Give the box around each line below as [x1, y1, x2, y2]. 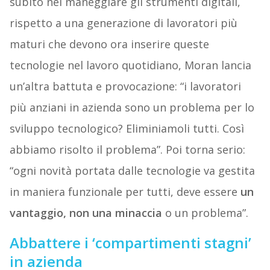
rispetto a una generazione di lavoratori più [9, 16, 237, 31]
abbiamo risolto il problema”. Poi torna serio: [9, 142, 245, 157]
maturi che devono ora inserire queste [9, 37, 209, 52]
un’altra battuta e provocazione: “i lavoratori [9, 79, 241, 94]
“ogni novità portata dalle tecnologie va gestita [9, 163, 255, 178]
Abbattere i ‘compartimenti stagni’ [9, 233, 251, 253]
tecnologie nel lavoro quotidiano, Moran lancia [9, 58, 251, 73]
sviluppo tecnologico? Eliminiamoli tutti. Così [9, 121, 244, 136]
